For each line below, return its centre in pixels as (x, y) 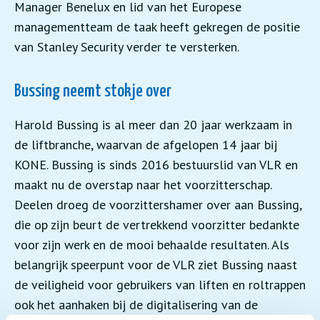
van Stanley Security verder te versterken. (127, 47)
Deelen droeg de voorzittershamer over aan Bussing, (158, 205)
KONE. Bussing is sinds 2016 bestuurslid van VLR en (156, 165)
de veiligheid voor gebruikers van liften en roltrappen (160, 285)
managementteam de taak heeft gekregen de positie (157, 27)
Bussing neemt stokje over (93, 91)
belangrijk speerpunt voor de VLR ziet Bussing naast (156, 265)
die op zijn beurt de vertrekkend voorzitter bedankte (157, 225)
